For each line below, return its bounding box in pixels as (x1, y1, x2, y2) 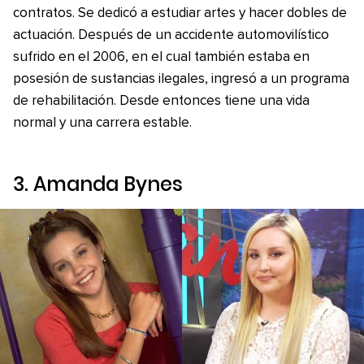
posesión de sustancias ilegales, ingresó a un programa (13, 72, 349, 86)
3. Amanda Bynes (13, 171, 183, 197)
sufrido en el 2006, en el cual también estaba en (13, 50, 310, 64)
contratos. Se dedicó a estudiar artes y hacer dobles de (13, 6, 347, 20)
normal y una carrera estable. (13, 116, 192, 130)
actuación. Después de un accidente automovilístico (13, 28, 329, 42)
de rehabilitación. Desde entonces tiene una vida (13, 94, 310, 108)
